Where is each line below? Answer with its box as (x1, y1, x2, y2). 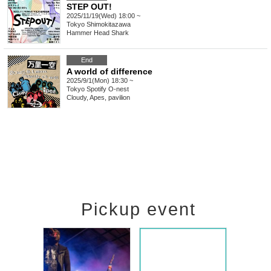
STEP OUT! (67, 2, 112, 12)
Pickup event (81, 200, 196, 220)
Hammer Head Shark (67, 29, 129, 37)
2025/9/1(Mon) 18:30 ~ (67, 77, 133, 85)
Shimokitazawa (87, 21, 131, 28)
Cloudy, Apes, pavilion (67, 94, 130, 102)
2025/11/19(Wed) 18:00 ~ (67, 12, 140, 20)
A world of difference (67, 67, 152, 77)
